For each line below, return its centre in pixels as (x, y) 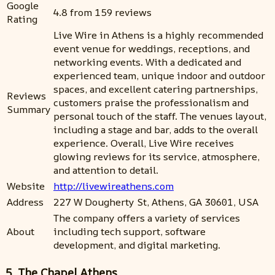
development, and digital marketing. (137, 245)
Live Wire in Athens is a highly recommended (158, 35)
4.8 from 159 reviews (103, 12)
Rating (22, 19)
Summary (29, 109)
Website (26, 186)
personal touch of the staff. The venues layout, (160, 116)
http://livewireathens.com (114, 186)
